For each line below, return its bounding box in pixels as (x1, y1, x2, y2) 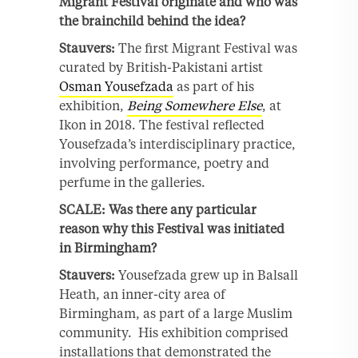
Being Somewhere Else (127, 97, 262, 114)
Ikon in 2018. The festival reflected (59, 117, 265, 133)
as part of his (173, 78, 254, 95)
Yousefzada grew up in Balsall (115, 267, 298, 284)
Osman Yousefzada (59, 78, 173, 95)
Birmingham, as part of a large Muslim (59, 305, 292, 322)
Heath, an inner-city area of (59, 286, 225, 303)
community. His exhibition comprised (59, 324, 288, 341)
